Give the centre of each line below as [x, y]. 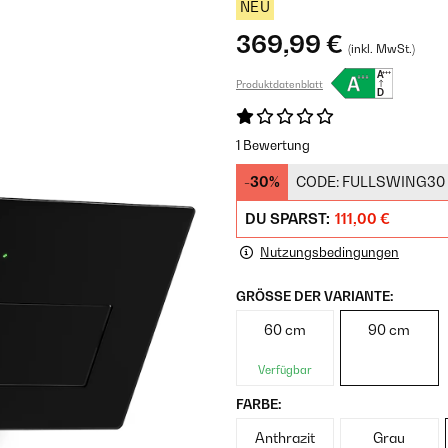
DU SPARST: [289, 218]
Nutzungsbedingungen [329, 252]
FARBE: [258, 404]
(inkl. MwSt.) [381, 49]
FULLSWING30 [393, 181]
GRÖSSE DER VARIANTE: [314, 296]
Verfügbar [285, 370]
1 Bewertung [273, 145]
